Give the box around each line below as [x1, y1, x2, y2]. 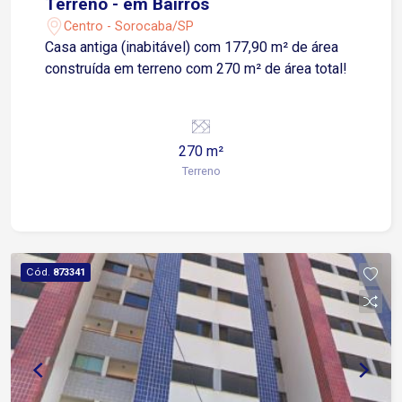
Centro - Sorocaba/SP [64, 18, 195, 34]
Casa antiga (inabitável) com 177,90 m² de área [45, 39, 339, 57]
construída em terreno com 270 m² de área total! [45, 60, 348, 78]
